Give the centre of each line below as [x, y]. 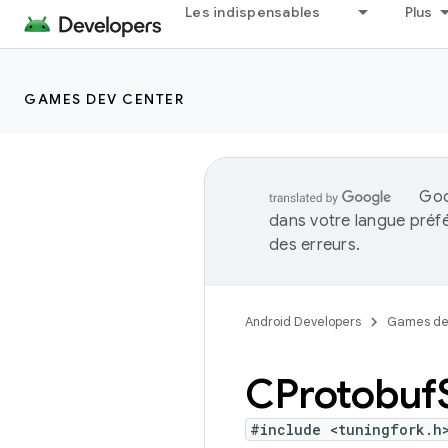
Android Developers [303, 321]
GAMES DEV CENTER [104, 99]
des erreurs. [314, 245]
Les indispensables [253, 12]
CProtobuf [341, 394]
